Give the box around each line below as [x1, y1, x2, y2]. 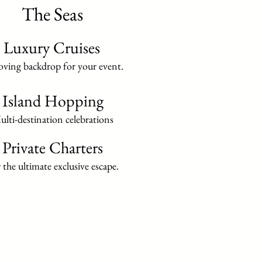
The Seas [21, 2, 83, 26]
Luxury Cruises [4, 37, 100, 58]
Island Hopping [2, 90, 104, 111]
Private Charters [2, 137, 103, 158]
